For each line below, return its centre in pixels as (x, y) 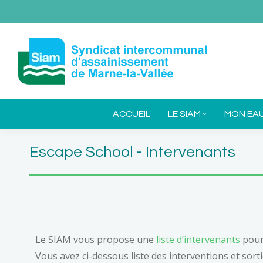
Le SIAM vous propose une (96, 240)
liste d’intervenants (198, 240)
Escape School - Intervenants (132, 152)
